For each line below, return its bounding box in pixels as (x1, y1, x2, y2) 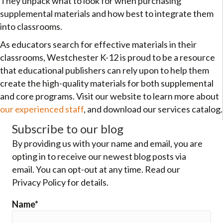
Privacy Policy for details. (12, 177, 109, 188)
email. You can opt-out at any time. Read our (12, 164, 180, 175)
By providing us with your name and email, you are (12, 138, 203, 149)
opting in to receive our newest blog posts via (12, 151, 186, 162)
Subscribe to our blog (12, 121, 123, 136)
